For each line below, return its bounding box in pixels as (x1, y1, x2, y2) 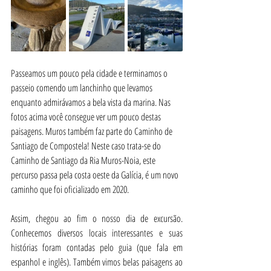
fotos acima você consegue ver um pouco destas (11, 109, 163, 123)
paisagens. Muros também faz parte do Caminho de (11, 124, 174, 138)
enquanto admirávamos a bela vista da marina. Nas (11, 95, 172, 109)
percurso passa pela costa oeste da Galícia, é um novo (11, 168, 180, 181)
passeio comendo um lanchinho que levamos (11, 80, 154, 94)
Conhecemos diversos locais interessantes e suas (11, 226, 183, 240)
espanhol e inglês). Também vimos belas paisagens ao (11, 255, 183, 269)
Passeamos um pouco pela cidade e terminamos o (11, 66, 169, 80)
